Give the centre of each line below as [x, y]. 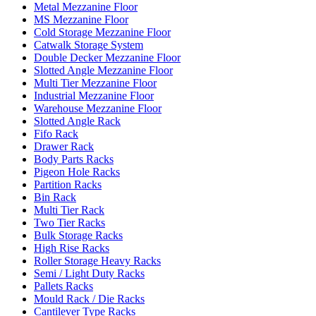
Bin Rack [55, 197]
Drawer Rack [64, 146]
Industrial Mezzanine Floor [94, 96]
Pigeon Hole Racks [77, 172]
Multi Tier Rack [69, 210]
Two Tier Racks [69, 223]
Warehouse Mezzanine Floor [98, 108]
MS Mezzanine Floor [81, 19]
